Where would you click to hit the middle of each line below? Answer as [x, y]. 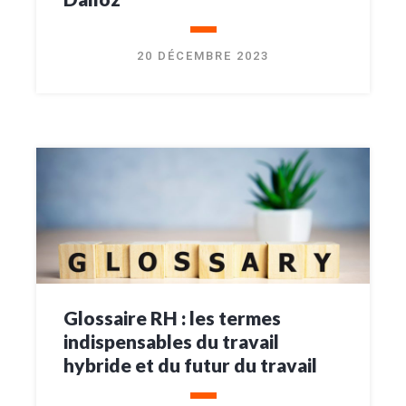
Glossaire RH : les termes [172, 317]
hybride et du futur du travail [190, 364]
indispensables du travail [171, 341]
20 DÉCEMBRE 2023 [203, 55]
